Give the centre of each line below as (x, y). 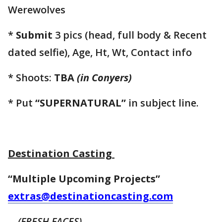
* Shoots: (31, 78)
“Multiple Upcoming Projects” (86, 179)
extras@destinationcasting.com (90, 196)
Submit (34, 35)
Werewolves (37, 10)
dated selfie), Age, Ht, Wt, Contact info (100, 53)
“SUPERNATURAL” (81, 103)
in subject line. (162, 103)
